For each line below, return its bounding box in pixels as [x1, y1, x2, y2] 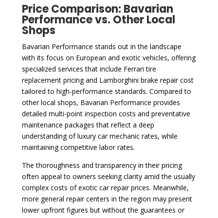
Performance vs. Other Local [21, 12, 175, 27]
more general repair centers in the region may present [21, 194, 192, 203]
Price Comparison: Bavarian [21, 1, 173, 17]
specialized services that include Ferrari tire [21, 64, 156, 73]
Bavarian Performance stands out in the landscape [21, 41, 182, 51]
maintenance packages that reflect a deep [21, 120, 154, 129]
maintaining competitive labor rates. [21, 142, 135, 152]
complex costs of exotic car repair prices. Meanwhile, [21, 182, 189, 192]
